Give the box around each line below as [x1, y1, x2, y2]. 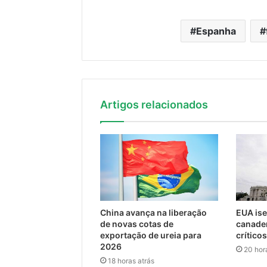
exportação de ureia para [100, 229, 201, 240]
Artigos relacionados [100, 98, 208, 111]
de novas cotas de [100, 218, 173, 229]
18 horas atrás [108, 256, 154, 265]
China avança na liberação [100, 207, 207, 218]
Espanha [196, 25, 237, 38]
